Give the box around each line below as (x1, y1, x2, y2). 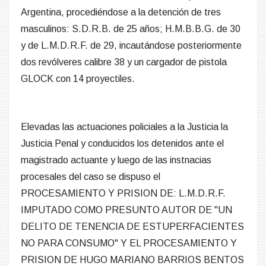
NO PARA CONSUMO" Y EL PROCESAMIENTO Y (21, 238, 237, 249)
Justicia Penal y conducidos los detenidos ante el (21, 138, 224, 149)
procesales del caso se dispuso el (21, 172, 160, 182)
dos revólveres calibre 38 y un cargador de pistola (21, 57, 227, 68)
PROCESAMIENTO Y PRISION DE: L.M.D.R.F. (21, 188, 226, 199)
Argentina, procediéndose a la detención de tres (21, 7, 221, 18)
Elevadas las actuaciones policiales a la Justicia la (21, 122, 228, 132)
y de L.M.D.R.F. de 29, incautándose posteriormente (21, 40, 242, 51)
